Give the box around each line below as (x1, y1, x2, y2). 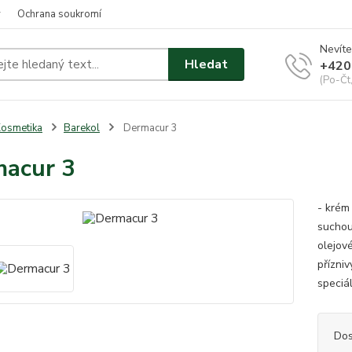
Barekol (63, 121, 100, 135)
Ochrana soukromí (17, 7, 101, 21)
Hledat (185, 55, 229, 73)
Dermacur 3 (120, 121, 178, 135)
